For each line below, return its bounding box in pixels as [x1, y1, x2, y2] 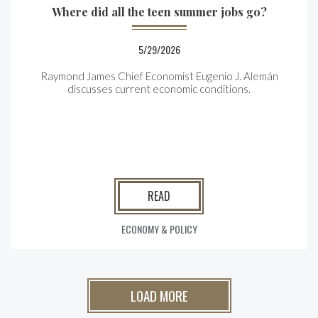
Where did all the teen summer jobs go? [51, 4, 267, 19]
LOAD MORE [130, 285, 188, 305]
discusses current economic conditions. [67, 82, 251, 95]
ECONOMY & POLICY [121, 221, 197, 236]
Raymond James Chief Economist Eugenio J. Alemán [40, 70, 278, 82]
